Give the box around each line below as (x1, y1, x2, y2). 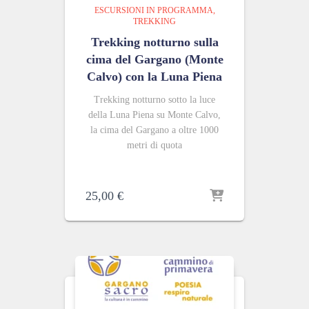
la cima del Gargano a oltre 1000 (90, 125, 219, 135)
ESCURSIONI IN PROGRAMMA (94, 6, 213, 15)
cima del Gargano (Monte (86, 52, 223, 66)
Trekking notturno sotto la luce (94, 94, 215, 105)
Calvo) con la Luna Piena (87, 70, 222, 83)
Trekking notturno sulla (90, 35, 219, 49)
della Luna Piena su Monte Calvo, (88, 110, 221, 120)
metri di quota (127, 140, 182, 150)
